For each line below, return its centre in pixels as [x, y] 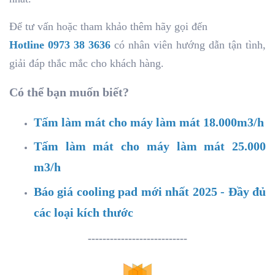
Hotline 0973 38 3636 [60, 45]
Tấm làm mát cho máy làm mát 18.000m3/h [149, 122]
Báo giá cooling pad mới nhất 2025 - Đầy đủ [150, 191]
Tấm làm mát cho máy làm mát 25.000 [150, 146]
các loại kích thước [83, 212]
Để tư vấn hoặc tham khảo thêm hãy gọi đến [108, 26]
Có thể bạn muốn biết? [69, 92]
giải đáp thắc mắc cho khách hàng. [87, 63]
